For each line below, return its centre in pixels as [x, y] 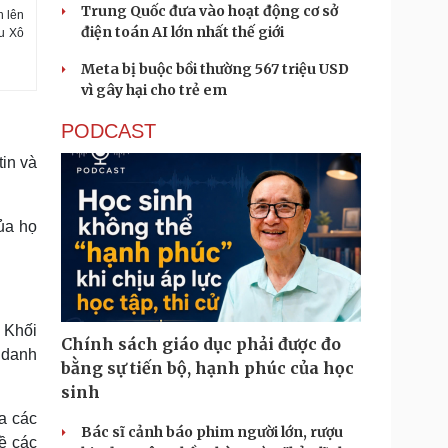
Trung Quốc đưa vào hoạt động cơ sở [209, 11]
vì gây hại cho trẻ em [154, 90]
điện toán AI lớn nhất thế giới [182, 32]
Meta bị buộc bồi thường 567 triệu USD [215, 69]
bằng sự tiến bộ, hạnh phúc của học [207, 368]
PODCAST [108, 131]
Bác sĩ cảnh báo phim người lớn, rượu [212, 432]
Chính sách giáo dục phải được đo [201, 344]
